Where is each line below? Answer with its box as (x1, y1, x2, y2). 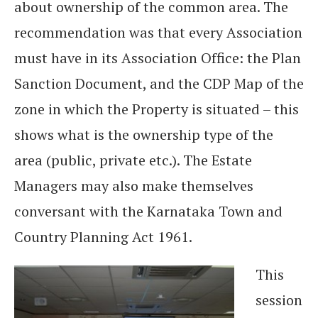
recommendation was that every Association (14, 22, 302, 42)
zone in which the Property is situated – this (14, 99, 299, 119)
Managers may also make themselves (14, 175, 253, 195)
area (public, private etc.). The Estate (14, 150, 252, 170)
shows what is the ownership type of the (14, 124, 273, 144)
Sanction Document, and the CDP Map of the (14, 73, 304, 93)
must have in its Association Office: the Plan (14, 48, 301, 67)
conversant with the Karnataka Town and (14, 201, 283, 221)
